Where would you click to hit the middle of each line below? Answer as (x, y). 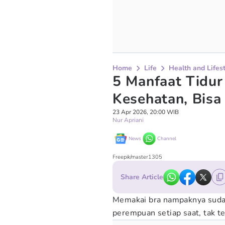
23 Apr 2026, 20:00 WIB (146, 112)
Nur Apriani (128, 120)
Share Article (142, 177)
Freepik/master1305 (137, 157)
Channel (167, 139)
